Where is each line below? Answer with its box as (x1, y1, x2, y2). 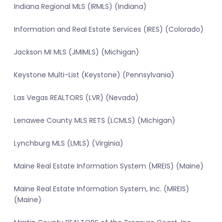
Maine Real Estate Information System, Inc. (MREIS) (14, 184, 189, 194)
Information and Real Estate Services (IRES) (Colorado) (14, 24, 204, 35)
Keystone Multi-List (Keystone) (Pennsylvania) (14, 70, 174, 80)
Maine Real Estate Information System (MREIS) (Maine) (14, 161, 204, 171)
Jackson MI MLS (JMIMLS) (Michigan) (14, 47, 139, 57)
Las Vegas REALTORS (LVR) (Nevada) (14, 93, 139, 103)
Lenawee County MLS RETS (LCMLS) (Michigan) (14, 115, 175, 126)
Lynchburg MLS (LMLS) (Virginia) (14, 138, 123, 149)
